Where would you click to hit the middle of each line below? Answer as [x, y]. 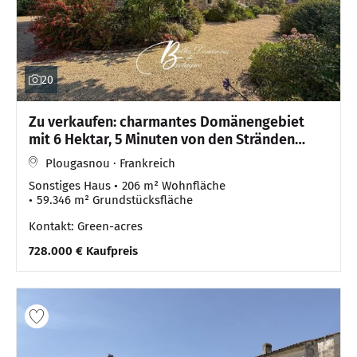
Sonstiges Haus [70, 186]
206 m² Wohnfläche [174, 186]
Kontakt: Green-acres [86, 227]
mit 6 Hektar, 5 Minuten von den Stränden [162, 140]
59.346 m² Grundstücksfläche [115, 200]
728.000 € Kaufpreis [83, 251]
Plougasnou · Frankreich [110, 164]
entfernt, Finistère [86, 157]
